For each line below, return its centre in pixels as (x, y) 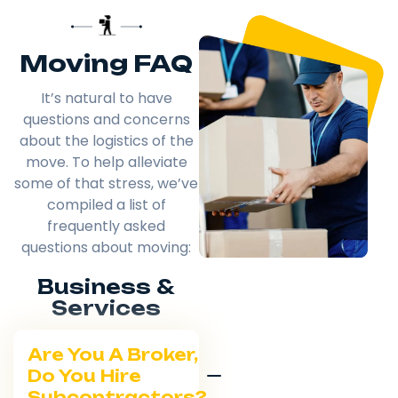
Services (106, 308)
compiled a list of (106, 205)
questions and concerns (106, 120)
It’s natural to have (106, 99)
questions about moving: (106, 248)
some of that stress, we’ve (106, 184)
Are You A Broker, (113, 355)
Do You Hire (84, 376)
